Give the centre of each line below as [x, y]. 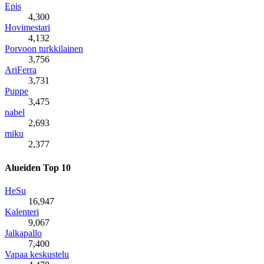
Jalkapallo [23, 233]
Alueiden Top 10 [38, 167]
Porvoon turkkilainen [44, 49]
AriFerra [21, 70]
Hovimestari [27, 28]
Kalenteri [22, 212]
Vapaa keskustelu [37, 254]
